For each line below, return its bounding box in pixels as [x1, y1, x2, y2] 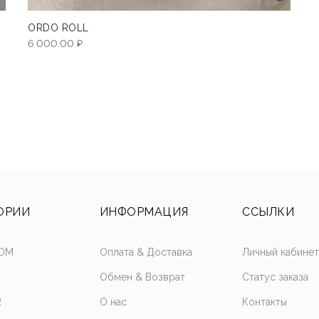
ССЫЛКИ [242, 205, 295, 219]
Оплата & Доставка [99, 246, 192, 258]
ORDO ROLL [28, 22, 89, 34]
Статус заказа [242, 271, 309, 283]
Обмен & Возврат [99, 271, 185, 283]
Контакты [242, 296, 288, 308]
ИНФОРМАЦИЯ [99, 205, 189, 219]
